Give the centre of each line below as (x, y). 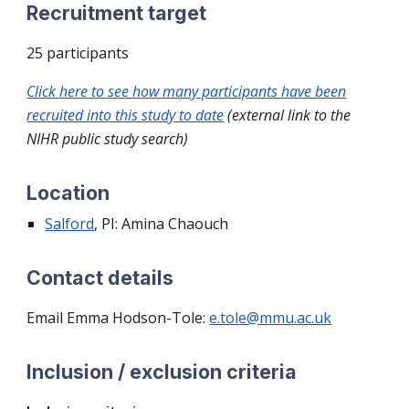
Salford (70, 224)
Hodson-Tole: (161, 318)
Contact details (100, 278)
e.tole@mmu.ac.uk (271, 318)
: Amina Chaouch (172, 224)
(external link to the (288, 115)
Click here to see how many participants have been (187, 91)
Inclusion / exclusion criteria (162, 372)
